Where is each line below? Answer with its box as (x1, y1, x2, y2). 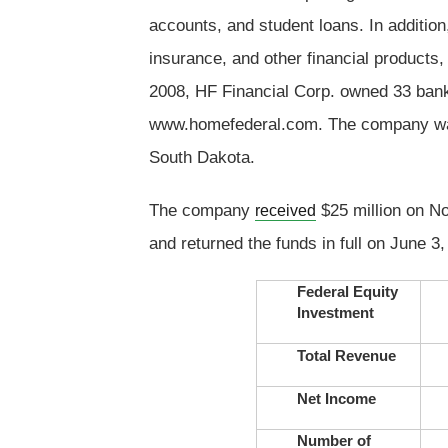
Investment (296, 303, 374, 321)
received (254, 201, 316, 219)
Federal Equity (296, 282, 398, 300)
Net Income (296, 389, 376, 407)
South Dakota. (148, 147, 255, 167)
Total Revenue (296, 346, 396, 364)
